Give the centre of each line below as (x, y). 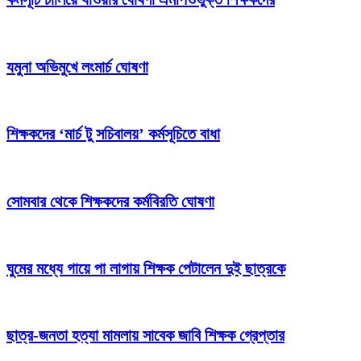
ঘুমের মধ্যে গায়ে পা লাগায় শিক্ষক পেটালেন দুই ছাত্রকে (146, 269)
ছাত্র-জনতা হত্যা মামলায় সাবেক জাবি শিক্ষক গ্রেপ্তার (145, 336)
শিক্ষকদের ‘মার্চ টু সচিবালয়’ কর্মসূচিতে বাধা (113, 134)
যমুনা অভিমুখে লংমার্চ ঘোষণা (77, 66)
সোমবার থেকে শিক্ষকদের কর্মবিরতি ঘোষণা (110, 201)
